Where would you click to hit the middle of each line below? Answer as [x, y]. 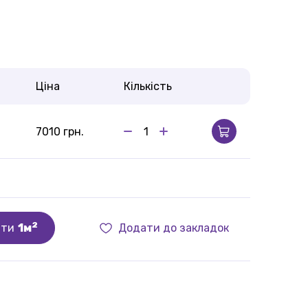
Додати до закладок [174, 228]
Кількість [148, 86]
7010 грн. [60, 131]
